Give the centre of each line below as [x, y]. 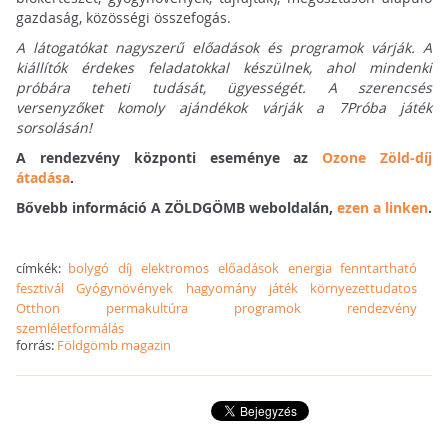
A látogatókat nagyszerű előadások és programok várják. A [224, 48]
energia [309, 268]
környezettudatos [364, 288]
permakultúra [146, 308]
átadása [42, 178]
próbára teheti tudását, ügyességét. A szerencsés [224, 88]
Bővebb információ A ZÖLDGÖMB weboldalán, [176, 208]
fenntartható [379, 268]
